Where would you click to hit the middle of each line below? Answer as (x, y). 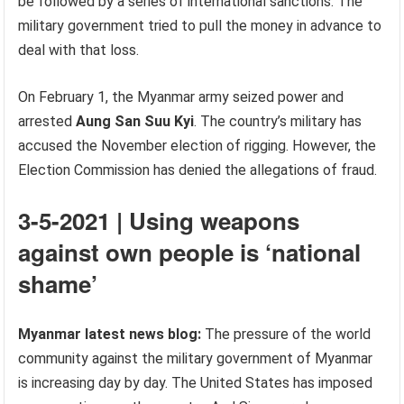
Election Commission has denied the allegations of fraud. (198, 170)
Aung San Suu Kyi (135, 121)
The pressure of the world (286, 334)
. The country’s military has (278, 121)
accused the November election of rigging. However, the (197, 146)
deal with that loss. (79, 50)
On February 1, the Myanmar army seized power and (181, 97)
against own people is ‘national (190, 252)
